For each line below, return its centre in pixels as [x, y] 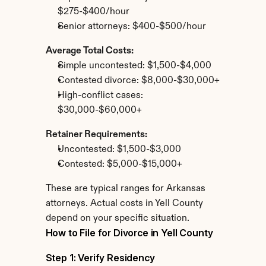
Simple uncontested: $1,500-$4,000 [134, 66]
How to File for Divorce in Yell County [129, 233]
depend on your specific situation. [117, 218]
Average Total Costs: [89, 51]
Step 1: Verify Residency [100, 258]
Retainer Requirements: [96, 135]
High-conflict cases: [100, 96]
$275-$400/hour [93, 12]
